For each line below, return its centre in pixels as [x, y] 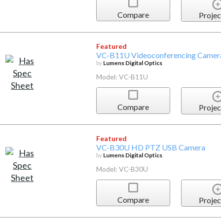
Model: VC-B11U [122, 76]
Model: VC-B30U [122, 169]
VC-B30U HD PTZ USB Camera [150, 147]
